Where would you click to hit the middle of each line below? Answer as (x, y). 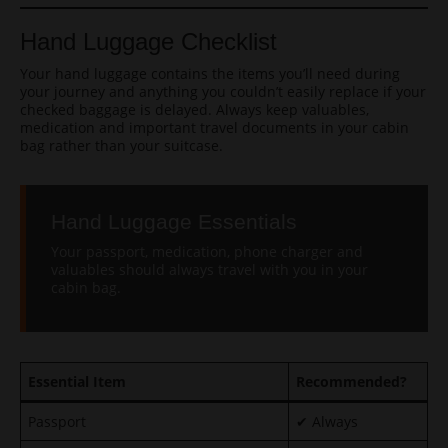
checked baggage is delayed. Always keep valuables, (194, 109)
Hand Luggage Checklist (148, 41)
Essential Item (77, 381)
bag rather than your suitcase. (121, 145)
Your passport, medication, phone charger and (207, 251)
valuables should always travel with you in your (209, 269)
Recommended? (351, 381)
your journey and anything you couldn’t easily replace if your (223, 91)
